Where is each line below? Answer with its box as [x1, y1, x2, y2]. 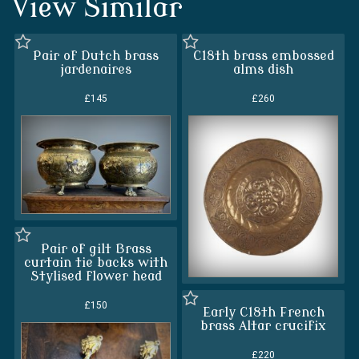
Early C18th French [202, 305, 325, 320]
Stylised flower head [30, 268, 162, 284]
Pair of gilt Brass [40, 241, 151, 256]
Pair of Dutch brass [33, 48, 159, 63]
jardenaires [60, 62, 131, 77]
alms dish [233, 62, 293, 77]
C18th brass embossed [192, 48, 334, 63]
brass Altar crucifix [200, 318, 326, 333]
